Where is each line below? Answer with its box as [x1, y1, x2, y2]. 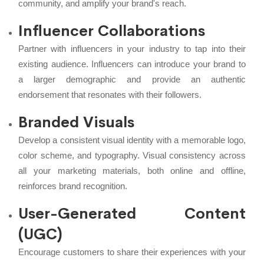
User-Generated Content [18, 204, 246, 223]
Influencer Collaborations [18, 21, 206, 40]
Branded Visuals [18, 113, 135, 131]
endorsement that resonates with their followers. [18, 89, 202, 100]
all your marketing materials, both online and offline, [18, 165, 246, 176]
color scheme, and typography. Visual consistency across [18, 150, 246, 160]
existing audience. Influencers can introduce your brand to [18, 58, 246, 69]
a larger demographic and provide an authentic [18, 74, 246, 84]
